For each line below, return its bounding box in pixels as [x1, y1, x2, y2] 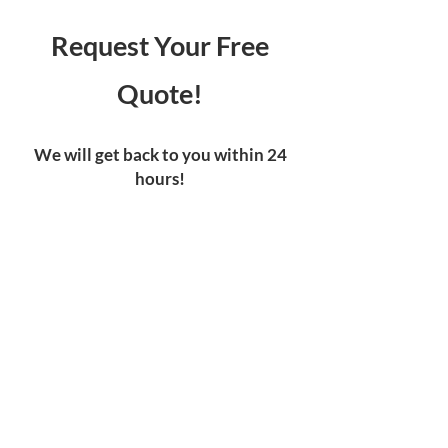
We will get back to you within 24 [33, 143, 287, 165]
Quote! [117, 76, 203, 110]
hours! [135, 167, 185, 189]
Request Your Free [51, 28, 269, 62]
